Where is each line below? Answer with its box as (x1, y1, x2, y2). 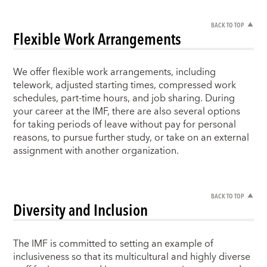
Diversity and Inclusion (13, 198, 148, 222)
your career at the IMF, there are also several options (13, 103, 241, 120)
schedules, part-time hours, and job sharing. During (13, 90, 235, 107)
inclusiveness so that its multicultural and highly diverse (13, 248, 251, 265)
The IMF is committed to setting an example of (13, 235, 214, 252)
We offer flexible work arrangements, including (13, 64, 216, 81)
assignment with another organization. (13, 142, 179, 160)
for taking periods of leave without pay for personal (13, 116, 237, 133)
